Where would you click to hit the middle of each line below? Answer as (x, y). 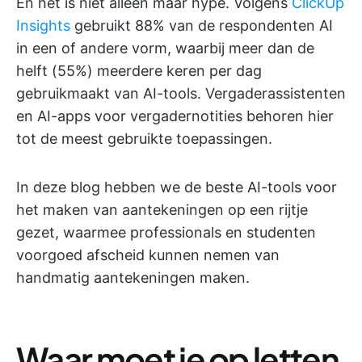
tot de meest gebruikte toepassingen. (144, 139)
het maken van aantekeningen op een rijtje (162, 210)
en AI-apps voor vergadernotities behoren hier (175, 116)
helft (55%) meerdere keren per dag (139, 71)
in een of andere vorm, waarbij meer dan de (165, 48)
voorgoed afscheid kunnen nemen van (148, 255)
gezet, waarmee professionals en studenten (166, 232)
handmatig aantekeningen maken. (133, 278)
